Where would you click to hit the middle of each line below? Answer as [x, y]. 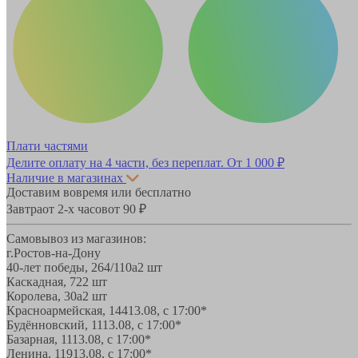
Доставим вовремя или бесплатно [99, 192]
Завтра [24, 209]
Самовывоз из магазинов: [76, 238]
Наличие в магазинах [65, 177]
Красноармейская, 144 [67, 310]
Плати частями [47, 145]
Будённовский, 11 [54, 324]
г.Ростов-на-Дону [54, 253]
